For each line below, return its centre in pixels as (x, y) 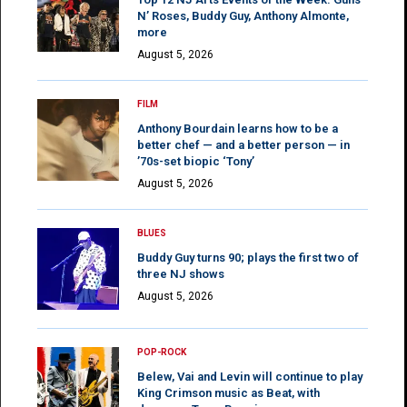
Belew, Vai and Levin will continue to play (250, 376)
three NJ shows (181, 273)
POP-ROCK (162, 352)
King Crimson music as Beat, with (228, 392)
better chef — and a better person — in (243, 144)
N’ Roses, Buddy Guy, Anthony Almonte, (243, 15)
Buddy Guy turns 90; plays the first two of (248, 257)
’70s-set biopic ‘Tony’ (196, 161)
